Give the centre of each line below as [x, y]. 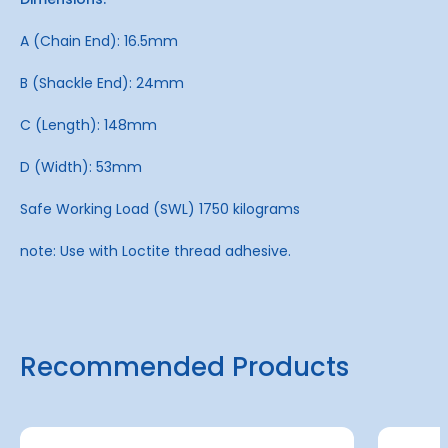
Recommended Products [184, 366]
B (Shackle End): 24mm [102, 82]
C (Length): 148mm [88, 124]
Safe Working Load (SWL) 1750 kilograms [160, 208]
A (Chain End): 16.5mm [99, 40]
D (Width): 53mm [81, 166]
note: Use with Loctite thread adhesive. [155, 250]
